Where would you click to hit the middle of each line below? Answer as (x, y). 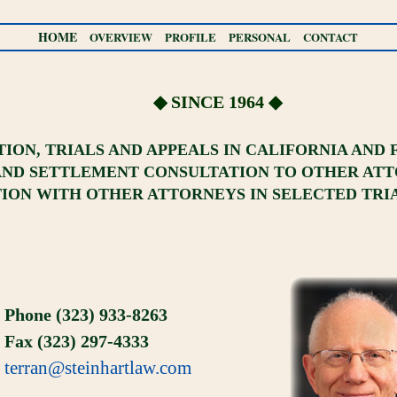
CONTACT (331, 37)
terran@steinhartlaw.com (98, 368)
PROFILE (191, 37)
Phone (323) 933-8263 (86, 315)
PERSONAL (260, 37)
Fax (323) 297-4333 (77, 341)
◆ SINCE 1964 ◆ (217, 102)
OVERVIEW (121, 37)
